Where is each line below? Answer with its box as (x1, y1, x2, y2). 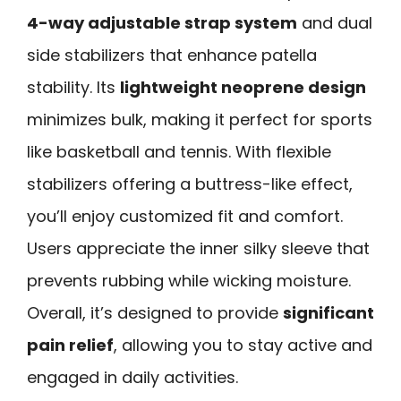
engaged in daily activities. (27, 365, 238, 388)
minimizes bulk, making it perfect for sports (27, 107, 372, 131)
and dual (297, 11, 372, 34)
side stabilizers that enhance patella (27, 43, 317, 66)
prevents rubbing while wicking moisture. (27, 269, 351, 292)
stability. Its (27, 75, 120, 98)
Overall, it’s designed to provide (27, 301, 283, 324)
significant (283, 301, 374, 324)
